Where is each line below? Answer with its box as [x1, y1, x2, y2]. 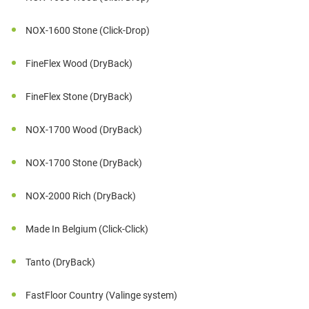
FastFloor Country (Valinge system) [26, 290, 178, 301]
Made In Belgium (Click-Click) [26, 223, 149, 235]
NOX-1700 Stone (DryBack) [26, 157, 143, 169]
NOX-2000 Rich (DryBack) [26, 190, 137, 202]
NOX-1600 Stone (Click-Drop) [26, 25, 150, 37]
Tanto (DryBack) [26, 257, 96, 268]
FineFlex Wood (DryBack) [26, 58, 133, 70]
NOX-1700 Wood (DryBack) [26, 124, 143, 136]
